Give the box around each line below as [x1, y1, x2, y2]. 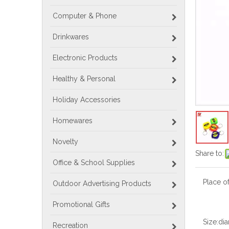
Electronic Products [53, 54, 118, 62]
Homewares [53, 117, 93, 125]
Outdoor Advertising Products [53, 179, 151, 188]
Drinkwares [53, 33, 89, 41]
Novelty [53, 138, 78, 146]
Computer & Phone [53, 12, 117, 20]
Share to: [195, 149, 224, 157]
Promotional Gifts [53, 200, 110, 209]
